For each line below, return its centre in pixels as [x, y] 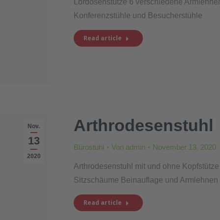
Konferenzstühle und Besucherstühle [138, 15]
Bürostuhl [89, 147]
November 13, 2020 [184, 147]
